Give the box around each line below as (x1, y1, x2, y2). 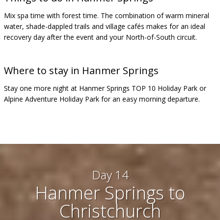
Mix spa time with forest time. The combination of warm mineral (4, 11, 209, 20)
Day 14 (91, 166, 129, 183)
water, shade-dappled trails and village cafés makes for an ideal (4, 22, 205, 31)
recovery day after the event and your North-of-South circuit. (4, 32, 197, 42)
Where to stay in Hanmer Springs (4, 64, 159, 77)
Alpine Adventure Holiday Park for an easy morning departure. (4, 94, 200, 104)
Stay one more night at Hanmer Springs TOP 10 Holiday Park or (4, 83, 206, 93)
